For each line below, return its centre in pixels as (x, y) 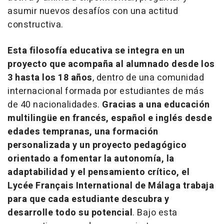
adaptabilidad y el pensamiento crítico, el (98, 172)
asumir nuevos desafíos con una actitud (93, 11)
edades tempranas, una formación (83, 131)
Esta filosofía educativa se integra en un (96, 50)
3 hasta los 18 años (50, 77)
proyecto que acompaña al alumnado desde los (111, 64)
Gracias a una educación (156, 104)
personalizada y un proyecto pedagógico (97, 145)
